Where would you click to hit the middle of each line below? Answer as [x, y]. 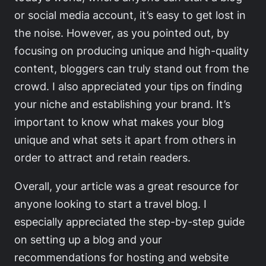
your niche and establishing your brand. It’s [122, 104]
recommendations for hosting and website [121, 257]
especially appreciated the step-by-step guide [129, 221]
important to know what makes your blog [119, 121]
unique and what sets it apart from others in [125, 139]
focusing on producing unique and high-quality [132, 50]
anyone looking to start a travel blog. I [110, 203]
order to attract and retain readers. [102, 157]
